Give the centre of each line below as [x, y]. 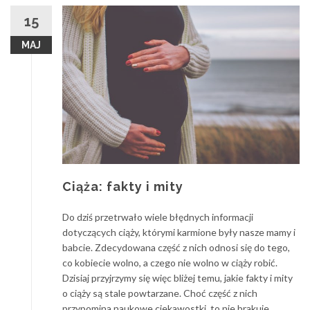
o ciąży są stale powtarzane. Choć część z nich [160, 293]
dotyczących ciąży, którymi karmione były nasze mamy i [179, 232]
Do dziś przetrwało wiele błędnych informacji [158, 217]
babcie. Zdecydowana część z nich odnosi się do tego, [176, 247]
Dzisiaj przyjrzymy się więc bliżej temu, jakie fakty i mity [177, 277]
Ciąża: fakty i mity [123, 186]
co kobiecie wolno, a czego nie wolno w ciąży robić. [170, 262]
